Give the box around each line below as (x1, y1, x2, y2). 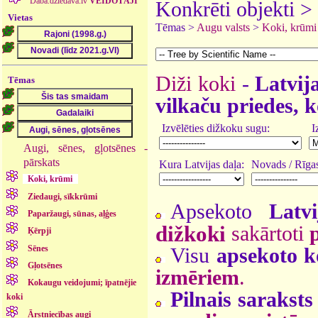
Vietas (8, 11, 33, 23)
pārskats (23, 156, 60, 168)
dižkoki (155, 222, 226, 245)
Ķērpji (28, 226, 52, 236)
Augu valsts (197, 21, 250, 33)
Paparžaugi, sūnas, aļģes (28, 208, 117, 219)
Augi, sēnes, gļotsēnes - (23, 142, 148, 154)
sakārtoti (226, 222, 309, 245)
